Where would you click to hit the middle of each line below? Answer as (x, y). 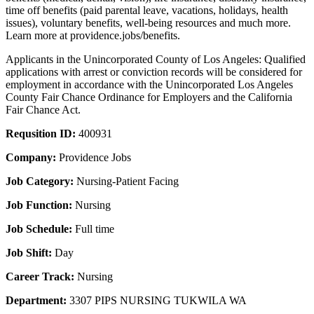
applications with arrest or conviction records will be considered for (154, 72)
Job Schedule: (40, 229)
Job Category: (41, 182)
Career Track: (41, 277)
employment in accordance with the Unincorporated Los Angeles (149, 85)
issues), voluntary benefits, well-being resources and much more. (148, 23)
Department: (37, 301)
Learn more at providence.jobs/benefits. (93, 36)
